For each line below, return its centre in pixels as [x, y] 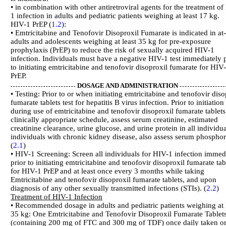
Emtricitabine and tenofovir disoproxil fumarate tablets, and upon [114, 180]
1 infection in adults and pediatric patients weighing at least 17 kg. [115, 16]
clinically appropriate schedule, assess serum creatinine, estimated [114, 120]
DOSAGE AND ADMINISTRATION [128, 86]
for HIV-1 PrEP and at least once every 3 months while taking [107, 171]
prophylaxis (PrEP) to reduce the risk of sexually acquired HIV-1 [112, 50]
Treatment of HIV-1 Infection [56, 197]
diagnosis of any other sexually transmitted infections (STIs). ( [108, 188]
